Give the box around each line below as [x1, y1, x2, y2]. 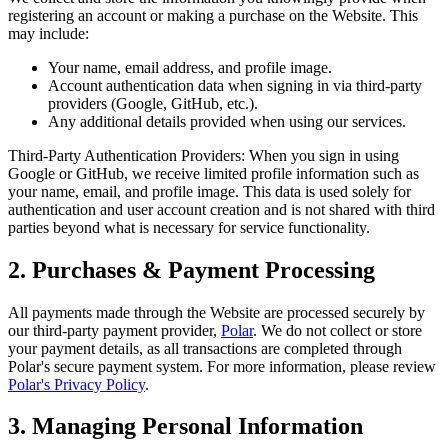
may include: [8, 24, 89, 42]
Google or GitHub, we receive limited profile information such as [8, 164, 419, 182]
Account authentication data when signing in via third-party [48, 76, 422, 94]
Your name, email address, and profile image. [48, 58, 332, 76]
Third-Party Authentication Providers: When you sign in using [8, 146, 399, 164]
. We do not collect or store [253, 321, 422, 339]
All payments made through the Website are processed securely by [8, 303, 425, 321]
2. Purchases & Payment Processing [8, 256, 375, 283]
